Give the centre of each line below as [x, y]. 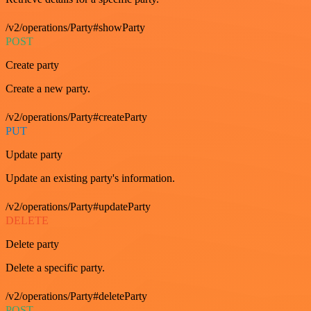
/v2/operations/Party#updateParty [78, 207]
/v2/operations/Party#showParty [75, 27]
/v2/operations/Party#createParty [76, 117]
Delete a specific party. [55, 268]
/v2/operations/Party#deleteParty [76, 296]
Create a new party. [48, 89]
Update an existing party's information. [90, 178]
